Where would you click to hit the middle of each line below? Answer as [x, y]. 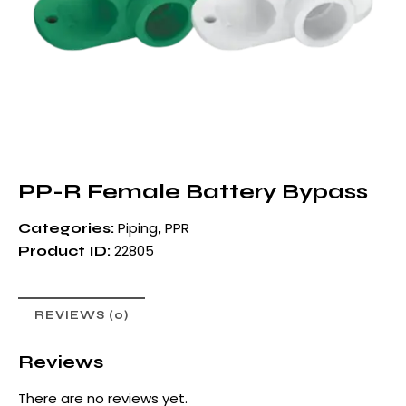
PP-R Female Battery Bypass [193, 192]
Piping [138, 228]
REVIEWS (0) [82, 315]
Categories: [68, 228]
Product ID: [66, 251]
